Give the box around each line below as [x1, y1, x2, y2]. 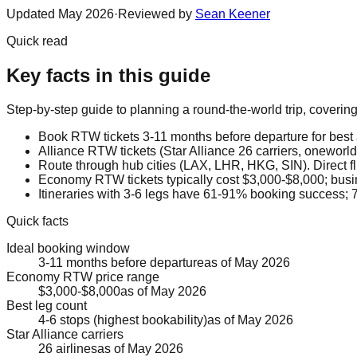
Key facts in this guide [6, 65, 210, 87]
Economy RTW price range [6, 269, 159, 284]
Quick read [6, 34, 68, 49]
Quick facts [6, 214, 69, 228]
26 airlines [38, 341, 97, 355]
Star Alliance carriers [6, 327, 124, 341]
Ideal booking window [6, 241, 130, 255]
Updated [6, 7, 58, 22]
